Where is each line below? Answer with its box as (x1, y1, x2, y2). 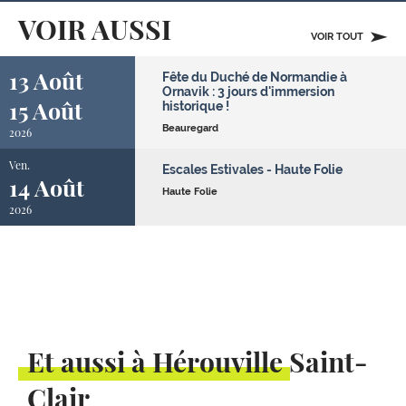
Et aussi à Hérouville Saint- (27, 343, 367, 380)
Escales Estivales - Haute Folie (162, 162, 343, 177)
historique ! (162, 99, 230, 113)
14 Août (9, 172, 84, 202)
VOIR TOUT (311, 31, 366, 43)
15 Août (9, 95, 82, 125)
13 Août (9, 65, 83, 95)
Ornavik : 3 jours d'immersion (162, 84, 335, 99)
